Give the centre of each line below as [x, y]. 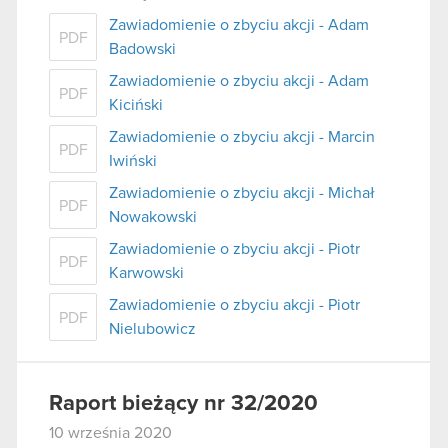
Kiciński [136, 105]
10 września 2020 [110, 433]
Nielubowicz [152, 329]
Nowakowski [153, 217]
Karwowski [146, 273]
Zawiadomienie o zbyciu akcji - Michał [242, 193]
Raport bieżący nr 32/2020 [183, 404]
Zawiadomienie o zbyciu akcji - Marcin [242, 137]
